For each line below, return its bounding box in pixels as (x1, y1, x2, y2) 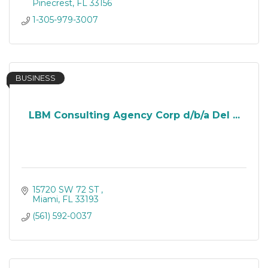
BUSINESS (16, 74, 56, 83)
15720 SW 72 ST (32, 184, 101, 195)
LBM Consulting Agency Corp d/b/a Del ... (28, 109, 240, 121)
